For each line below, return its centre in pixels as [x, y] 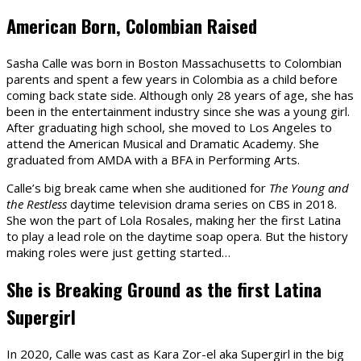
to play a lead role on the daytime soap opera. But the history [177, 237]
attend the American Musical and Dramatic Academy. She [163, 144]
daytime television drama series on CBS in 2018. [202, 204]
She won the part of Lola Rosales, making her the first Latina [174, 220]
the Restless [37, 204]
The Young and [309, 188]
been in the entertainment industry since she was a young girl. [178, 112]
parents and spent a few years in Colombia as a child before [172, 79]
